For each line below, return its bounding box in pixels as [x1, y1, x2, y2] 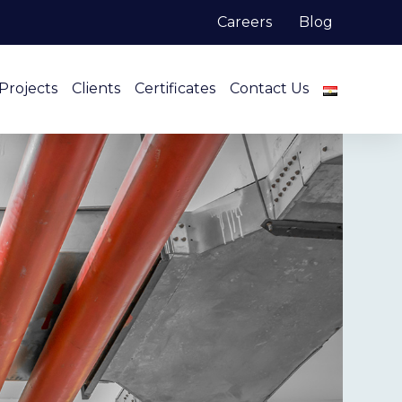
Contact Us [230, 80, 309, 98]
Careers [216, 13, 272, 31]
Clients [72, 80, 120, 98]
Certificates [135, 80, 215, 98]
